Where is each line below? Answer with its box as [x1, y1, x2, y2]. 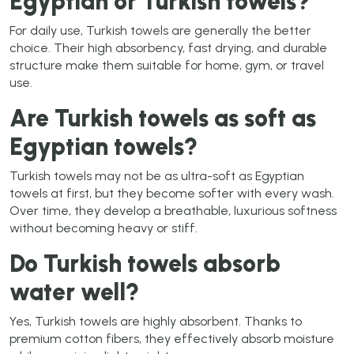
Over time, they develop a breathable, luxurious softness [9, 203, 337, 219]
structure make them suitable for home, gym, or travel [9, 58, 324, 73]
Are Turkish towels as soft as [9, 104, 316, 134]
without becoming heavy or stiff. [9, 220, 198, 236]
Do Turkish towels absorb [9, 249, 281, 279]
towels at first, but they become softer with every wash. [9, 186, 334, 201]
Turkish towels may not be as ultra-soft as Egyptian [9, 168, 304, 184]
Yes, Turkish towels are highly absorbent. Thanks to [9, 314, 302, 330]
